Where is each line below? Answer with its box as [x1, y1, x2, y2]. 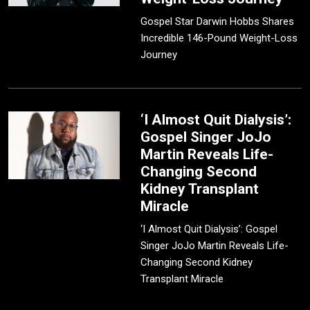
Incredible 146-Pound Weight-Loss [140, 32, 298, 45]
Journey [140, 48, 178, 62]
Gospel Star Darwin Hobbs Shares [140, 15, 295, 28]
